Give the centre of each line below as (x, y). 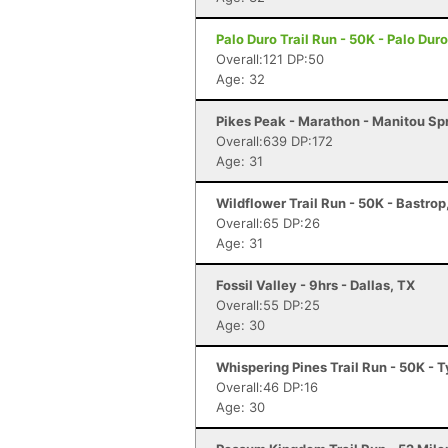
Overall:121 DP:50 (270, 59)
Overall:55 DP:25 (268, 305)
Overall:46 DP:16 (267, 387)
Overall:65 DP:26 (268, 223)
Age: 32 (240, 79)
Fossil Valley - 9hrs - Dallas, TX (315, 285)
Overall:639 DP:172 (274, 141)
